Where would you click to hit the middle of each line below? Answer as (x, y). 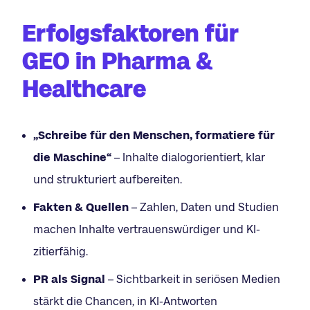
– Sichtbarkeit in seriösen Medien (193, 279)
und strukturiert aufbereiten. (108, 179)
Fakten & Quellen (81, 207)
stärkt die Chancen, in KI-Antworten (125, 301)
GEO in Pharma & (117, 61)
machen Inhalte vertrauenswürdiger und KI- (147, 229)
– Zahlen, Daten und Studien (204, 207)
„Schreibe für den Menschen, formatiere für (154, 135)
